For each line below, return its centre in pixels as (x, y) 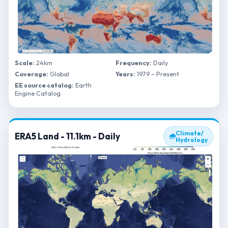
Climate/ (190, 133)
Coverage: (32, 74)
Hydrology (192, 140)
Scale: (25, 63)
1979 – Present (157, 74)
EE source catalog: (44, 85)
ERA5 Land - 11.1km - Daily (67, 136)
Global (59, 74)
